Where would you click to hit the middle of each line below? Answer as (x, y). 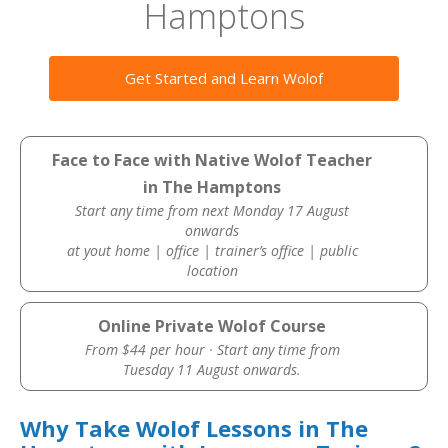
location (212, 270)
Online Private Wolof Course (212, 326)
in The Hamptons (212, 187)
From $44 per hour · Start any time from (212, 349)
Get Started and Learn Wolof (224, 78)
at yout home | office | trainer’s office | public (212, 250)
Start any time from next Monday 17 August (212, 210)
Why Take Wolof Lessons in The (194, 428)
